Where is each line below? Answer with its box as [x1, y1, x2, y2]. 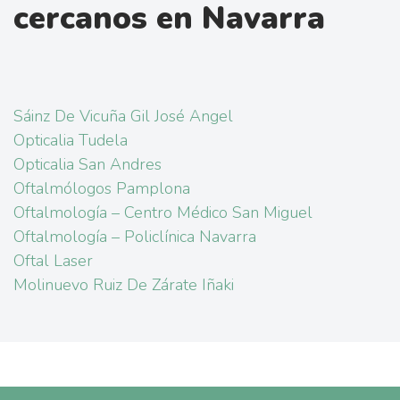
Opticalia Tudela [13, 129, 128, 152]
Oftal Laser [13, 250, 93, 272]
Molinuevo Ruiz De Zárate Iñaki [13, 274, 234, 296]
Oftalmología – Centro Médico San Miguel [13, 202, 312, 224]
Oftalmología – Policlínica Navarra [13, 226, 256, 248]
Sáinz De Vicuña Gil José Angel [13, 105, 233, 128]
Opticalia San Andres [13, 154, 162, 176]
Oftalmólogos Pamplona [13, 178, 190, 200]
